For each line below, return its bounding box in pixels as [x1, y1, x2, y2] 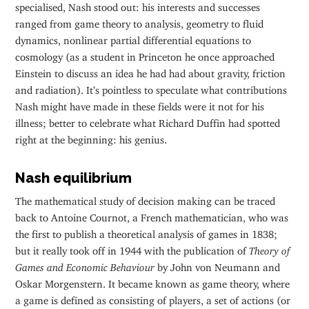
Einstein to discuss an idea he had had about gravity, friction [15, 66, 286, 74]
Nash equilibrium [15, 169, 132, 186]
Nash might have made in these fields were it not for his [15, 99, 265, 108]
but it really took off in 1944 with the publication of [15, 244, 250, 252]
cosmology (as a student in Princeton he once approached [15, 50, 275, 58]
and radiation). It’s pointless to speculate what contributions [15, 83, 288, 91]
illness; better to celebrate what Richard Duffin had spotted [15, 116, 281, 124]
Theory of [249, 244, 290, 252]
